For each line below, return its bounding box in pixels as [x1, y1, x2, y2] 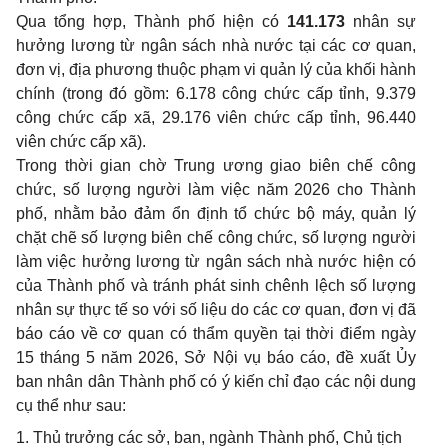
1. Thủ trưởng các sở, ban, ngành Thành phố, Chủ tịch [16, 429, 402, 446]
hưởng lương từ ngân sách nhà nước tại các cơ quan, [16, 37, 416, 54]
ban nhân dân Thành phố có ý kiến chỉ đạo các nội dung [16, 373, 416, 390]
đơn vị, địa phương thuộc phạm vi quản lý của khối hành [16, 61, 416, 78]
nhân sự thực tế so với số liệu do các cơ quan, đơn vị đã [16, 301, 416, 318]
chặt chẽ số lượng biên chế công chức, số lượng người [16, 229, 416, 246]
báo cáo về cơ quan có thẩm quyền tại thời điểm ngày [16, 325, 416, 342]
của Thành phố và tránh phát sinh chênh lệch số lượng [16, 277, 416, 294]
